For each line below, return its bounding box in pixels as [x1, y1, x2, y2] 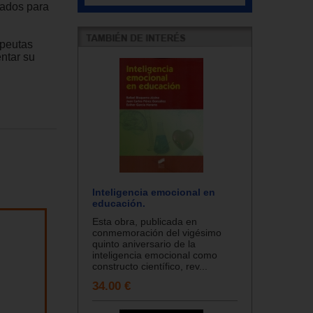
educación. [92, 197, 145, 209]
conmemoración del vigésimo [92, 226, 221, 238]
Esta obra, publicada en [92, 215, 197, 227]
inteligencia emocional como [92, 249, 217, 261]
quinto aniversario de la [92, 238, 196, 249]
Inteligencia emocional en [92, 186, 215, 198]
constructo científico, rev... [92, 260, 208, 272]
